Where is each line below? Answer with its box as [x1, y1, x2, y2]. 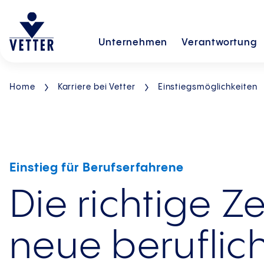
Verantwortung [181, 38, 258, 48]
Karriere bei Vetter [57, 83, 136, 91]
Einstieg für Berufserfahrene [9, 161, 184, 174]
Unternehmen [98, 38, 168, 48]
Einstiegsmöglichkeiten [157, 83, 258, 91]
